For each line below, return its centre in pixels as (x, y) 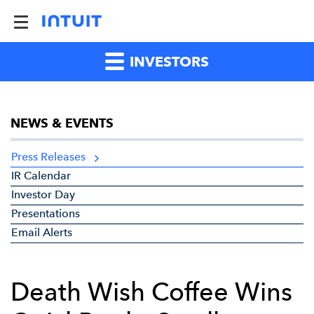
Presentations (46, 213)
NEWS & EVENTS (62, 123)
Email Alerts (42, 232)
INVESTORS (168, 62)
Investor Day (43, 194)
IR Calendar (41, 176)
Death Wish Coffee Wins (151, 292)
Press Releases (48, 157)
